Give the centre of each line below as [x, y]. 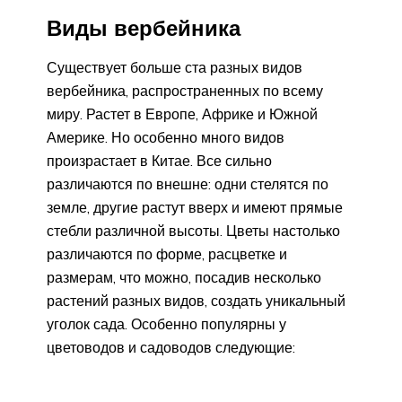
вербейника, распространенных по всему [185, 90]
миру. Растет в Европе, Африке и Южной [182, 114]
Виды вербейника [144, 27]
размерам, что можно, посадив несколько [184, 277]
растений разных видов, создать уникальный [196, 300]
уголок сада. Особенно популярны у [166, 323]
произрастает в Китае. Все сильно [159, 160]
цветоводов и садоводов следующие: [171, 347]
